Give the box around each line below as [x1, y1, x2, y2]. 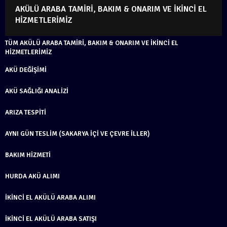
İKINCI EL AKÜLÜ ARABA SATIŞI [5, 214, 97, 223]
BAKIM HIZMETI [5, 150, 51, 159]
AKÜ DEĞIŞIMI [5, 65, 47, 74]
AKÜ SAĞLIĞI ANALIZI [5, 87, 68, 95]
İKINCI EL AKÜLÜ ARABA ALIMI [5, 193, 96, 202]
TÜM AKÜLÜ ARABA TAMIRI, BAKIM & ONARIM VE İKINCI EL [5, 39, 178, 47]
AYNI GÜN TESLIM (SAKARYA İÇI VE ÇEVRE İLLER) [5, 129, 150, 138]
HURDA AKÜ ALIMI [5, 172, 60, 180]
